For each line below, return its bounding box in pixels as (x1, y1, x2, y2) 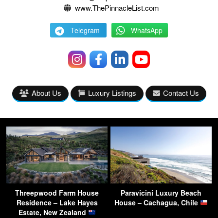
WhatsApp (130, 25, 163, 35)
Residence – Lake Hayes (16, 197, 98, 207)
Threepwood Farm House (15, 187, 99, 198)
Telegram (71, 25, 100, 35)
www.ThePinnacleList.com (75, 2, 159, 13)
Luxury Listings (88, 87, 136, 98)
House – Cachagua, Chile (114, 197, 200, 207)
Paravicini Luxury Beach (121, 187, 201, 198)
